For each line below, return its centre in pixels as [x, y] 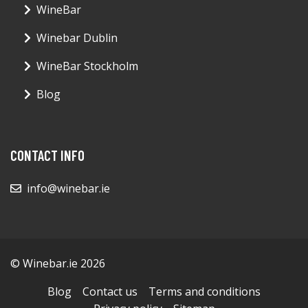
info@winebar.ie [68, 189]
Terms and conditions [205, 292]
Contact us [110, 292]
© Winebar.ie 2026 [58, 264]
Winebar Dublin [77, 38]
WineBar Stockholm [87, 66]
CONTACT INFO [47, 155]
